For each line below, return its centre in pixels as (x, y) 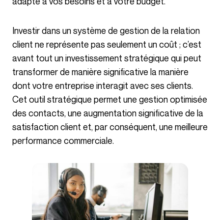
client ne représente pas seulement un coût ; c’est (107, 44)
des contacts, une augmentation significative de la (108, 113)
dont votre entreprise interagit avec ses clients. (103, 86)
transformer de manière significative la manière (100, 72)
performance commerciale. (63, 141)
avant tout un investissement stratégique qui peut (107, 58)
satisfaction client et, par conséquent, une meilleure (110, 127)
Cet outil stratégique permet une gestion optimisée (110, 99)
